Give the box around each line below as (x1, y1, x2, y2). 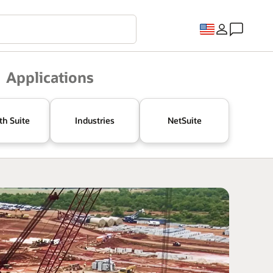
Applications (6, 68, 94, 87)
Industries (75, 115, 115, 126)
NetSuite (167, 115, 202, 126)
